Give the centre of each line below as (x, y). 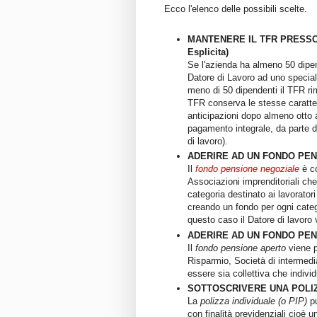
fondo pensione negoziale (247, 169)
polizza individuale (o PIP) (254, 301)
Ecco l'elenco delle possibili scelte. (236, 9)
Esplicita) (208, 52)
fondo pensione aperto (241, 248)
